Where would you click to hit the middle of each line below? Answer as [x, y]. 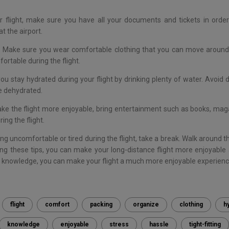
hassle [159, 224]
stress [119, 224]
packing [101, 204]
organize [146, 204]
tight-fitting [205, 224]
